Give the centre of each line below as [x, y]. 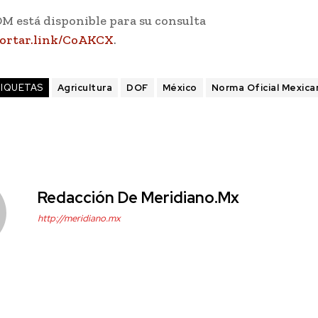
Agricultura [85, 88]
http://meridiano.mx [79, 219]
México [180, 88]
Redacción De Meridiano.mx [138, 198]
